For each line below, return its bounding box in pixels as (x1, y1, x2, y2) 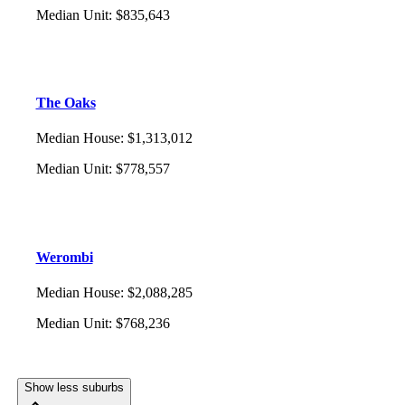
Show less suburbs (24, 380, 124, 394)
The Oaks (35, 95, 96, 111)
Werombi (35, 249, 93, 265)
